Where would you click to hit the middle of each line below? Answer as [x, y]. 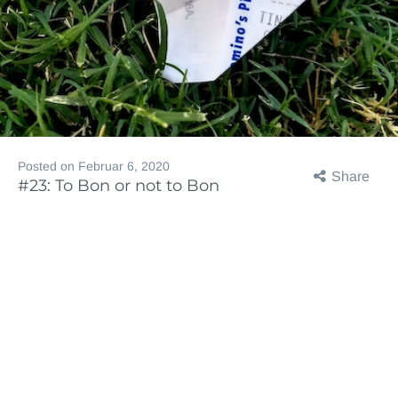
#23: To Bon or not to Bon [119, 186]
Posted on [48, 166]
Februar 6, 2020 [124, 166]
